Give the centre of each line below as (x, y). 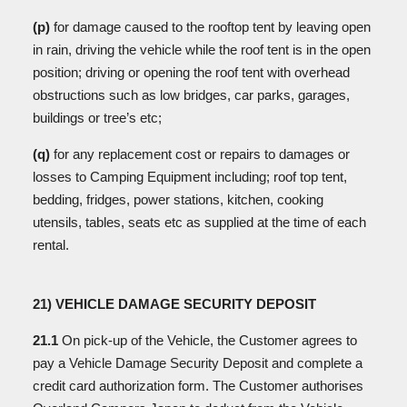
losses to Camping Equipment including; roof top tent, (190, 177)
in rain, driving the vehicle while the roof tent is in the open (202, 50)
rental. (51, 245)
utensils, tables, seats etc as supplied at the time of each (199, 222)
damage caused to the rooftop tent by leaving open (222, 27)
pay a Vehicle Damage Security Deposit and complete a (198, 363)
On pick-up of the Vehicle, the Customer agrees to (208, 340)
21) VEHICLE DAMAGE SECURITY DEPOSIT (176, 304)
